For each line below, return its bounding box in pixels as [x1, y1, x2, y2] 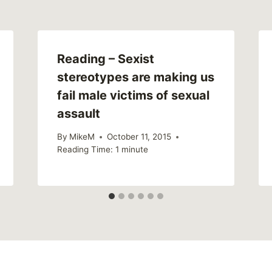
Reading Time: [56, 144, 113, 155]
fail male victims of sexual [56, 87, 209, 103]
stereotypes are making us [56, 69, 214, 84]
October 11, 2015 [106, 132, 171, 142]
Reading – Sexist [56, 51, 154, 66]
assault [56, 106, 100, 121]
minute [121, 144, 148, 155]
